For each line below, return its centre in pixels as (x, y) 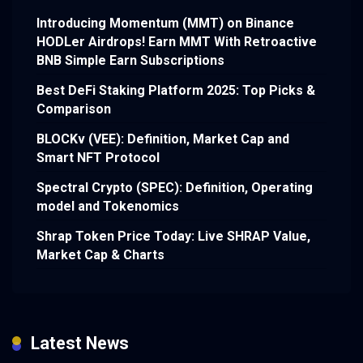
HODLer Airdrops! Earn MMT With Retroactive (177, 42)
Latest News (80, 343)
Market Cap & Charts (100, 255)
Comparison (74, 109)
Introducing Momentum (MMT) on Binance (165, 23)
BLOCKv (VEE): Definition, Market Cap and (163, 139)
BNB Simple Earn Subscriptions (130, 61)
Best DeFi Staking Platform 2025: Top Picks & (176, 91)
